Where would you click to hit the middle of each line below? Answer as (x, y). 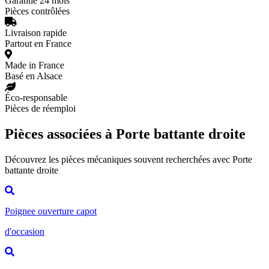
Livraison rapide (36, 32)
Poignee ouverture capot (51, 211)
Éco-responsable (36, 97)
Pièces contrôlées (37, 11)
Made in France (35, 65)
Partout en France (38, 43)
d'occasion (25, 231)
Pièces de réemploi (40, 108)
